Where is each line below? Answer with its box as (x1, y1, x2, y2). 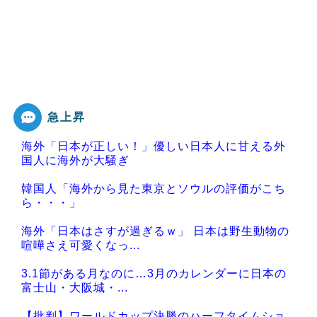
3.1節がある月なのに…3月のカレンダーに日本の (21, 267, 287, 279)
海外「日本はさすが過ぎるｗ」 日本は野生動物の (21, 224, 289, 237)
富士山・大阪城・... (21, 281, 128, 294)
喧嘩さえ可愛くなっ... (21, 238, 140, 251)
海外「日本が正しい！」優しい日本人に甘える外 (21, 139, 286, 152)
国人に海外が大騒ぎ (21, 154, 129, 166)
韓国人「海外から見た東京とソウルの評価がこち (21, 182, 286, 195)
